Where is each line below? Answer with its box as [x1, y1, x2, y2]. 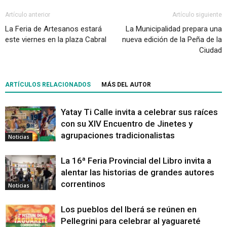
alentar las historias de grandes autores [61, 167, 214, 177]
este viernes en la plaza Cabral [5, 35, 106, 44]
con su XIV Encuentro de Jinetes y [61, 119, 193, 129]
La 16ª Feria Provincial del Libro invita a [61, 156, 211, 166]
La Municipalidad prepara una [126, 24, 222, 33]
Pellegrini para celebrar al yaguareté [61, 216, 201, 226]
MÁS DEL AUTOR [101, 81, 151, 88]
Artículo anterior [5, 11, 50, 18]
